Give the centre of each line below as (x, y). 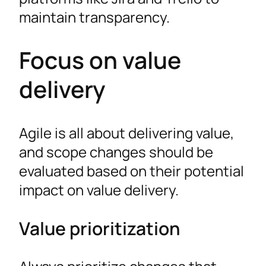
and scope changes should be (116, 151)
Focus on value (100, 60)
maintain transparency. (94, 17)
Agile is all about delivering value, (126, 132)
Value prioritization (99, 228)
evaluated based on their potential (132, 170)
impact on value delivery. (99, 189)
